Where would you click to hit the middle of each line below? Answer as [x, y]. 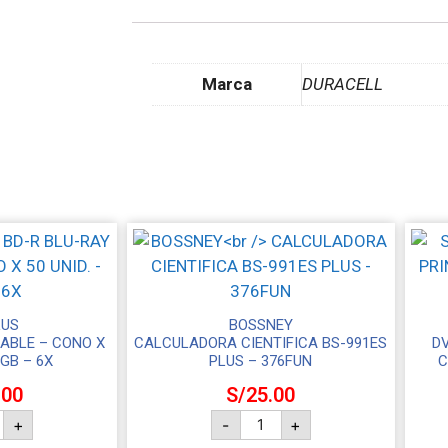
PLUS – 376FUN [261, 360]
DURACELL [342, 84]
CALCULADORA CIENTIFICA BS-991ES [261, 342]
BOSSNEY [260, 324]
